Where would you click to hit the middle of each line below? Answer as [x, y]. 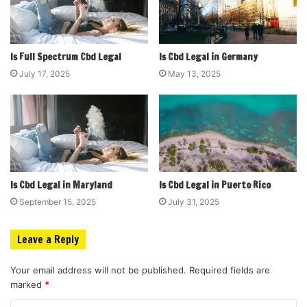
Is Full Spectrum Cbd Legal [66, 57]
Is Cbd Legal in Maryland [61, 185]
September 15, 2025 [58, 202]
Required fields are [230, 270]
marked [27, 285]
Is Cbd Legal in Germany [208, 57]
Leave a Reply [48, 240]
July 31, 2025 [194, 202]
